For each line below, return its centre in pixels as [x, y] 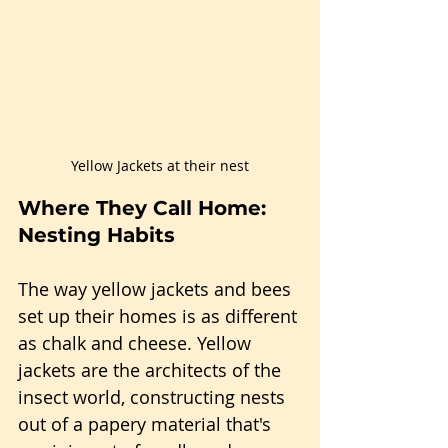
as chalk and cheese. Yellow [137, 343]
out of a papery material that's [147, 424]
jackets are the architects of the [152, 370]
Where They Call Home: [145, 208]
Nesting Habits [96, 235]
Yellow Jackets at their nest [160, 165]
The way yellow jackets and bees [157, 289]
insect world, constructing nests [154, 397]
